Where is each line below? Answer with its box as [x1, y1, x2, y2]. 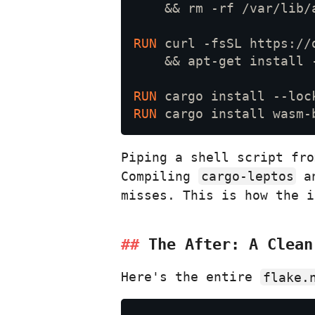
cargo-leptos [200, 169, 294, 184]
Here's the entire [121, 269, 260, 285]
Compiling [121, 169, 198, 184]
